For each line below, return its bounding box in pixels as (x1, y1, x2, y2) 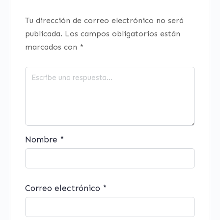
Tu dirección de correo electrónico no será (25, 16, 184, 25)
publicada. (25, 29, 62, 38)
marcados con (25, 42, 80, 52)
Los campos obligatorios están (65, 29, 180, 38)
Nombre (25, 135, 60, 144)
